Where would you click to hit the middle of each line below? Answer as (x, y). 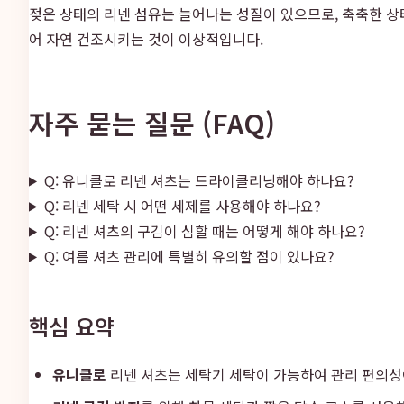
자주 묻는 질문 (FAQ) (152, 122)
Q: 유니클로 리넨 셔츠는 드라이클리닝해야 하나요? (199, 180)
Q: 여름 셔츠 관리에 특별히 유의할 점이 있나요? (189, 256)
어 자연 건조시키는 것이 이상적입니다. (146, 38)
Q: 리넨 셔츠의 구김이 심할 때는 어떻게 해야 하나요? (204, 230)
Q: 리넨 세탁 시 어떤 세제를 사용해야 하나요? (182, 205)
